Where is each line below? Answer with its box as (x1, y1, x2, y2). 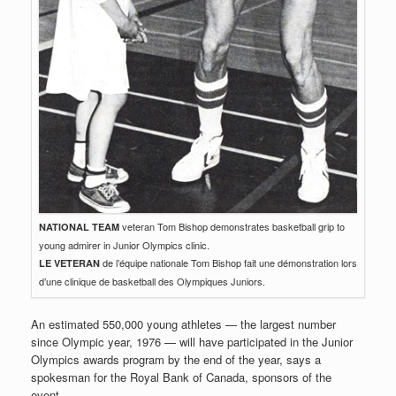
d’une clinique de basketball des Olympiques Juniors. (39, 274, 265, 288)
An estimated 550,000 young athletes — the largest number (31, 315, 336, 332)
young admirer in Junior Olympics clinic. (39, 238, 209, 252)
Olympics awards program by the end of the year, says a (31, 350, 321, 368)
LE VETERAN (39, 256, 100, 270)
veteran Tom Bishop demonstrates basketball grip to (119, 219, 345, 233)
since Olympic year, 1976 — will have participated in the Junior (31, 332, 353, 350)
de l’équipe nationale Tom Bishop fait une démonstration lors (100, 255, 357, 270)
